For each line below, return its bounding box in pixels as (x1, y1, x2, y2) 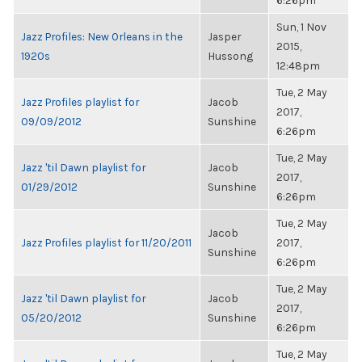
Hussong (208, 49, 253, 62)
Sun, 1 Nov (276, 20, 326, 33)
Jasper (208, 30, 241, 43)
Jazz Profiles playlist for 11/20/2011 (21, 236, 192, 249)
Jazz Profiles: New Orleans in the (21, 30, 183, 43)
